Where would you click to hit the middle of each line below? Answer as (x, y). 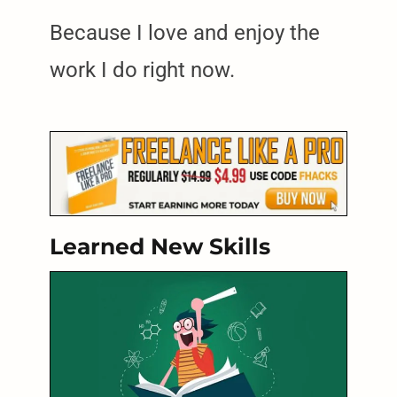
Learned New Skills (160, 246)
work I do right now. (142, 70)
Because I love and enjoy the (185, 32)
